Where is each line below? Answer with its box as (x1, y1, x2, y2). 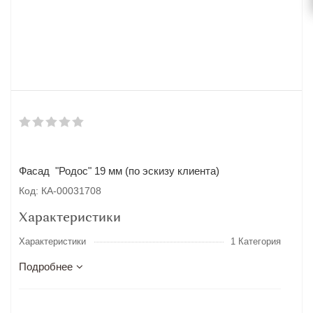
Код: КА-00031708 (19, 185, 101, 196)
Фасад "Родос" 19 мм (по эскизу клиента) (19, 165, 219, 177)
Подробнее (19, 261, 73, 272)
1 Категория (231, 236, 281, 247)
